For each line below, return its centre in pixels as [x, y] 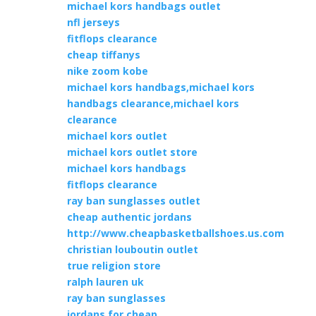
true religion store [114, 266]
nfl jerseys [93, 22]
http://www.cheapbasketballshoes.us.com [175, 233]
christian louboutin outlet [132, 249]
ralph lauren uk [105, 282]
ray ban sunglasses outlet [133, 201]
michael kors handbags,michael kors [160, 87]
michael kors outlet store [132, 152]
